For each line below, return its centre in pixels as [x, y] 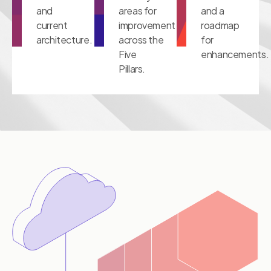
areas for [138, 11]
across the [141, 40]
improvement [147, 25]
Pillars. [132, 69]
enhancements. [235, 54]
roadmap [220, 25]
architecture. [64, 40]
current [52, 25]
